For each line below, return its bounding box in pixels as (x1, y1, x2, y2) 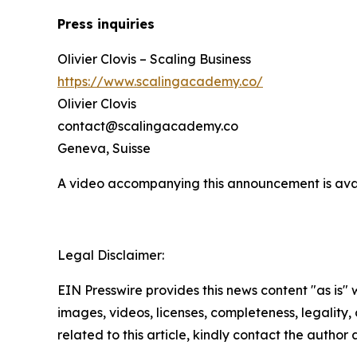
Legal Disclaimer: (57, 246, 164, 263)
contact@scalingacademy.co (57, 117, 238, 134)
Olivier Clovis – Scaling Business (57, 50, 251, 67)
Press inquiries (57, 15, 155, 32)
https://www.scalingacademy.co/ (57, 73, 263, 89)
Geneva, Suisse (57, 139, 151, 156)
